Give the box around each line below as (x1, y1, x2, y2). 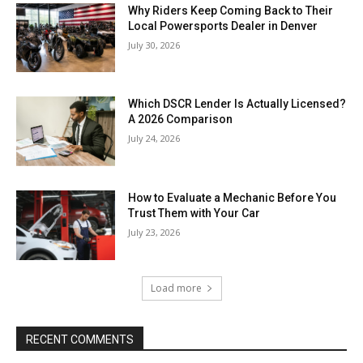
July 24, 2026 (128, 132, 181, 145)
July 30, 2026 (128, 38, 181, 51)
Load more (150, 280, 202, 295)
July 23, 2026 (128, 226, 181, 239)
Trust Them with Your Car (128, 207, 261, 220)
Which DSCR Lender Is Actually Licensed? (128, 97, 347, 111)
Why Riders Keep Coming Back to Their (128, 3, 334, 17)
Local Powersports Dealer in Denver (128, 19, 318, 32)
